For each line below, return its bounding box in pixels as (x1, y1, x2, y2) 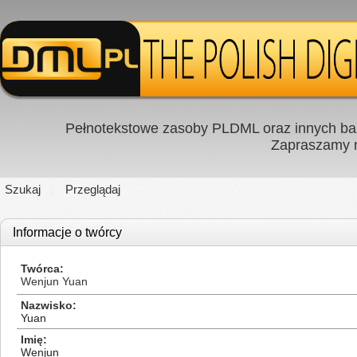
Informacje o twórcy (13, 226, 122, 239)
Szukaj (5, 182, 41, 196)
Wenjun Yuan (21, 275, 88, 288)
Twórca (21, 262, 60, 275)
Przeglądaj (65, 182, 120, 196)
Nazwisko (21, 299, 73, 312)
